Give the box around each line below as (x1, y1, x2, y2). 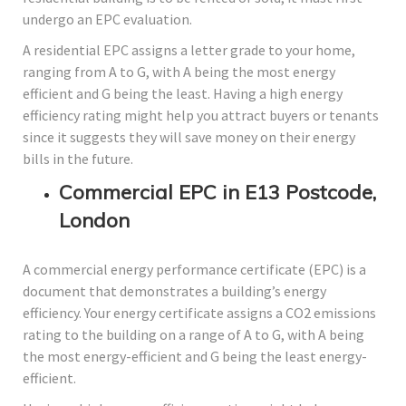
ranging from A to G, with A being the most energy (23, 63, 335, 82)
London (59, 208, 130, 234)
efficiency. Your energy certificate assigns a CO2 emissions (23, 304, 376, 323)
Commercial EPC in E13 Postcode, (59, 179, 376, 206)
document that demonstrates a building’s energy (23, 282, 326, 301)
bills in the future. (23, 150, 133, 169)
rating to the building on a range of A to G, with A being (23, 325, 364, 344)
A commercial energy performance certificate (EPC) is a (23, 260, 366, 279)
